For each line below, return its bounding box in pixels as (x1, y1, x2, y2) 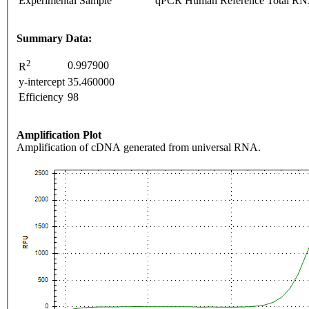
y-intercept (19, 75, 65, 88)
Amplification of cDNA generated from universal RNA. (17, 141, 261, 153)
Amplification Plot (17, 128, 101, 141)
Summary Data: (17, 32, 92, 44)
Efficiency (19, 90, 63, 103)
